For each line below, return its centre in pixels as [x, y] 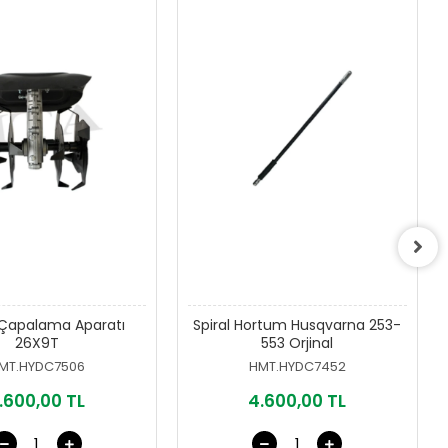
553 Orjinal [297, 343]
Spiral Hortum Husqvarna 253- [297, 325]
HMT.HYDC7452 [297, 367]
